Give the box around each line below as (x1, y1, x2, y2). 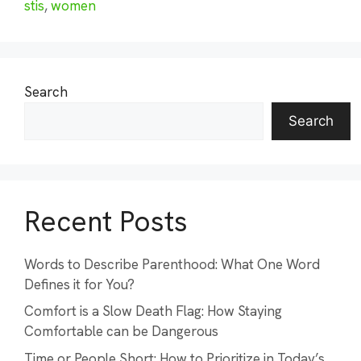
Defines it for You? (24, 275, 135, 293)
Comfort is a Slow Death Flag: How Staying (24, 302, 282, 320)
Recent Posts (24, 202, 188, 240)
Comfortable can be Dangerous (24, 322, 218, 340)
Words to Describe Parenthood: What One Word (24, 255, 320, 273)
